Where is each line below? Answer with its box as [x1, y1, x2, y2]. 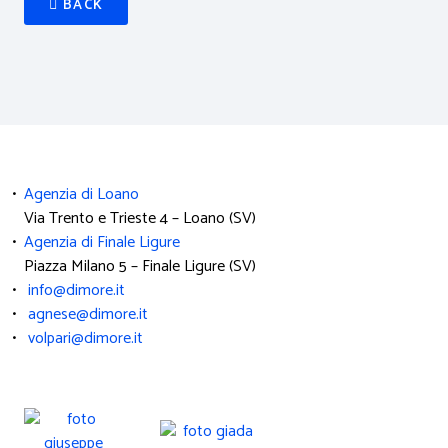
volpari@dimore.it [24, 325, 143, 352]
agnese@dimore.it [24, 301, 148, 328]
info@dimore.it [24, 277, 125, 304]
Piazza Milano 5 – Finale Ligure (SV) [12, 253, 256, 280]
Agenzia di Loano [24, 181, 139, 208]
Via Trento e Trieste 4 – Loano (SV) [12, 205, 256, 232]
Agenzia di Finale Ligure [24, 229, 180, 256]
